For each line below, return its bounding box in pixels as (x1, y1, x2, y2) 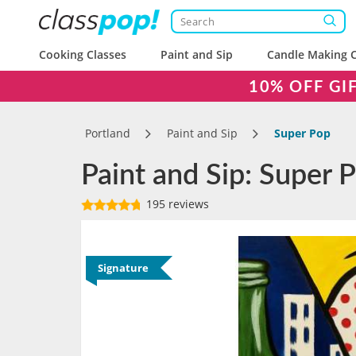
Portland (85, 126, 130, 141)
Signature (98, 261, 149, 275)
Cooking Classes (39, 47, 126, 62)
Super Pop (274, 126, 331, 141)
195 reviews (143, 196, 209, 211)
